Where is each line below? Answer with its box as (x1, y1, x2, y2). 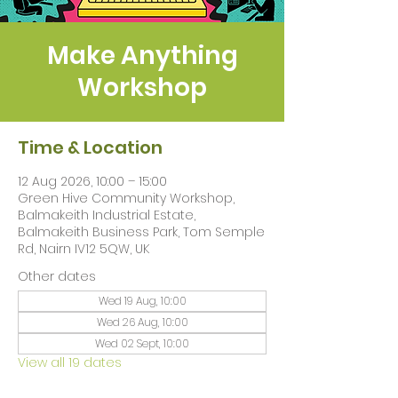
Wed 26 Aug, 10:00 (96, 314, 188, 330)
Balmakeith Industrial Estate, (18, 206, 195, 224)
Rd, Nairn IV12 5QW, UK (18, 240, 149, 258)
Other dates (18, 267, 96, 285)
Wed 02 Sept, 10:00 (95, 336, 189, 351)
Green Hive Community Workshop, (18, 189, 235, 207)
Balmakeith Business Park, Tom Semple (18, 223, 265, 241)
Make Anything (46, 38, 238, 73)
